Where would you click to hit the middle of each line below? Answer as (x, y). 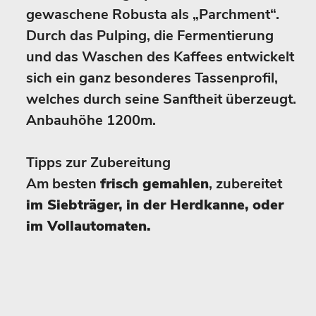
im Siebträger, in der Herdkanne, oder (155, 205)
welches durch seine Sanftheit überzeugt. (161, 99)
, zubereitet (245, 184)
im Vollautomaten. (88, 226)
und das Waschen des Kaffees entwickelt (160, 57)
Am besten (63, 184)
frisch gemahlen (154, 184)
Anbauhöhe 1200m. (91, 120)
